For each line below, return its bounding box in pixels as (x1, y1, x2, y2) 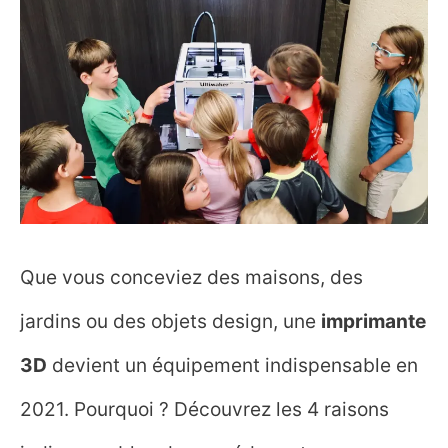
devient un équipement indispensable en (47, 352, 418, 377)
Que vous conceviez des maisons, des (20, 264, 363, 289)
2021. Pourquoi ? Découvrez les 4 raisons (20, 396, 389, 421)
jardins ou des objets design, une (20, 308, 321, 333)
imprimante (321, 308, 426, 333)
